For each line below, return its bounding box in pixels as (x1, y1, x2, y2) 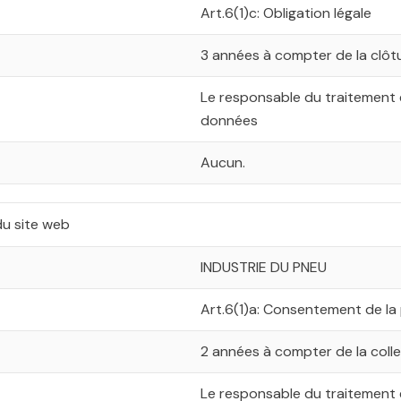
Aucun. (200, 153, 245, 172)
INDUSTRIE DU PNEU (200, 258, 327, 277)
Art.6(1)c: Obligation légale (200, 4, 371, 22)
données (200, 111, 258, 130)
